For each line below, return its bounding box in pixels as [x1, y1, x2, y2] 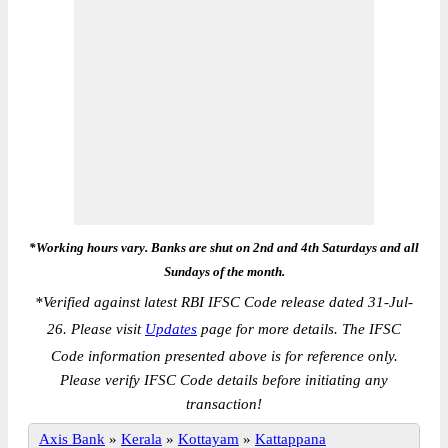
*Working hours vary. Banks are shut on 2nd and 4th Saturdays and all [29, 240, 419, 255]
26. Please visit [47, 321, 145, 337]
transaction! [186, 396, 262, 412]
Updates [145, 321, 197, 337]
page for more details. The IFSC [197, 321, 401, 337]
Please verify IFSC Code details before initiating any [60, 372, 388, 388]
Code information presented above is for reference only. [50, 348, 398, 364]
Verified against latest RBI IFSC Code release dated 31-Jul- [43, 294, 413, 310]
